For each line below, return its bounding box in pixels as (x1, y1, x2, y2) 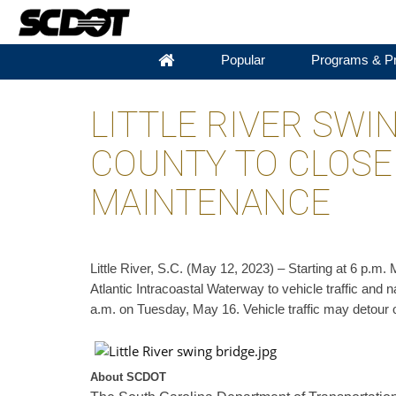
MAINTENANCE (90, 182, 331, 224)
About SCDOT (90, 370, 166, 384)
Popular (220, 53, 265, 67)
